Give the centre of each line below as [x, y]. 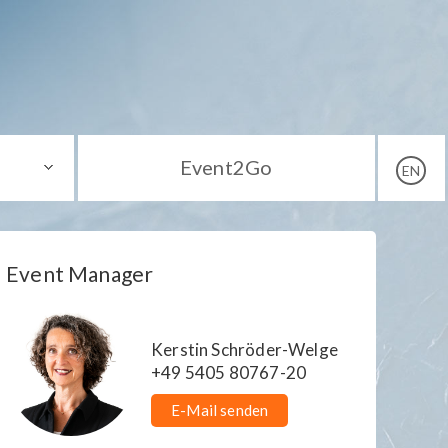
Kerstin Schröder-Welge [244, 349]
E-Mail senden [220, 409]
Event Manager [80, 273]
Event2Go [226, 166]
